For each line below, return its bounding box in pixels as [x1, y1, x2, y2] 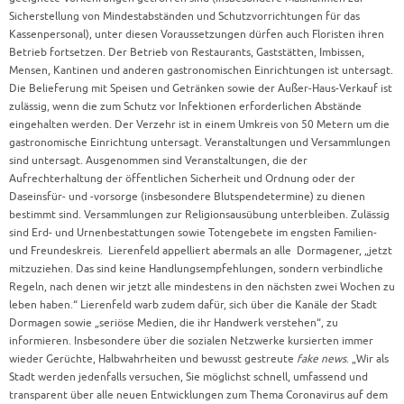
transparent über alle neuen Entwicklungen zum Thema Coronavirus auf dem [9, 388, 388, 402]
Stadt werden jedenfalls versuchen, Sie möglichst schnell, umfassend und [9, 370, 368, 384]
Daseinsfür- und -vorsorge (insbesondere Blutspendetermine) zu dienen [9, 189, 365, 204]
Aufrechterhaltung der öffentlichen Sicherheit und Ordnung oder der [9, 171, 355, 186]
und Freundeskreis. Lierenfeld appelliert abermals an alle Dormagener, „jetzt [9, 243, 392, 258]
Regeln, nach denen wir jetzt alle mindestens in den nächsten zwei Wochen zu [9, 280, 395, 294]
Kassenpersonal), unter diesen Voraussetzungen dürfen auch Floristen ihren [9, 27, 384, 41]
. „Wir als [346, 352, 389, 366]
